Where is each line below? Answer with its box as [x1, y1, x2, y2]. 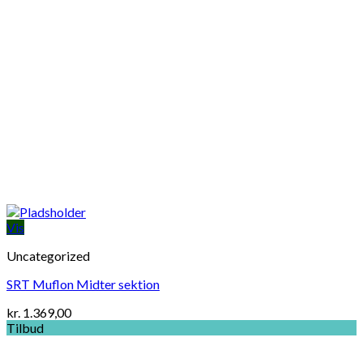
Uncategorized [6, 248, 90, 264]
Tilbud [6, 320, 44, 336]
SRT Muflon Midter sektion [6, 276, 160, 293]
